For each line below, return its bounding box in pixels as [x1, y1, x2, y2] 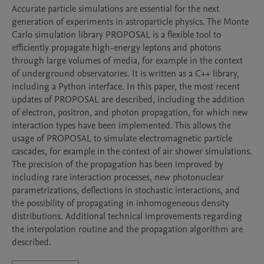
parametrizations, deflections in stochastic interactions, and [12, 184, 240, 197]
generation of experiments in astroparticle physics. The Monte [12, 15, 249, 28]
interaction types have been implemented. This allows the [12, 119, 231, 132]
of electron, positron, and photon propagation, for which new [12, 106, 248, 119]
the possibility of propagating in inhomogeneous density [12, 197, 229, 210]
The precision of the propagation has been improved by [12, 158, 223, 171]
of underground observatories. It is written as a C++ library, [12, 67, 239, 80]
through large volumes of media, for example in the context [12, 54, 243, 67]
